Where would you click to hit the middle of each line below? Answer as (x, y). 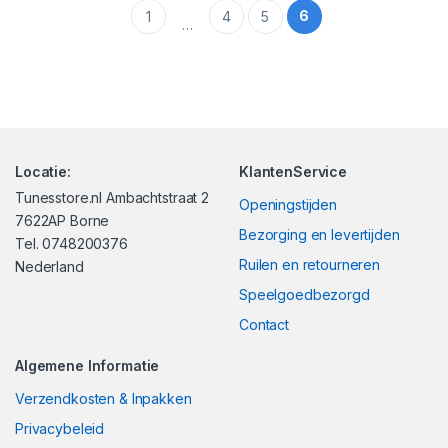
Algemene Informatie (87, 366)
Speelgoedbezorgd (304, 295)
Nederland (49, 267)
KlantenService (293, 172)
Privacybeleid (60, 429)
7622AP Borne (62, 221)
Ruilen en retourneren (310, 265)
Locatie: (43, 172)
